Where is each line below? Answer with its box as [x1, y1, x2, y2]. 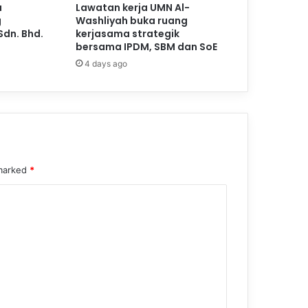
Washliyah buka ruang [75, 14, 188, 28]
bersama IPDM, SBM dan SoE [75, 40, 217, 54]
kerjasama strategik [75, 27, 179, 41]
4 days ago [84, 58, 127, 69]
